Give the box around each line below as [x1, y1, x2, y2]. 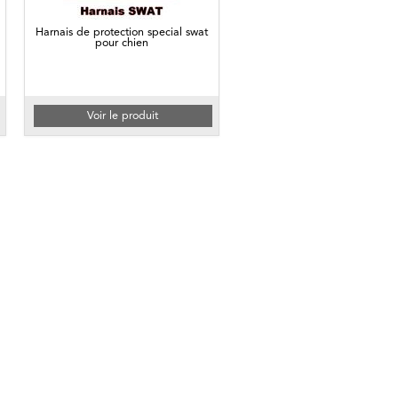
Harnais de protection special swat [36, 26, 208, 38]
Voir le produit [87, 109, 159, 122]
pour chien [95, 36, 148, 49]
